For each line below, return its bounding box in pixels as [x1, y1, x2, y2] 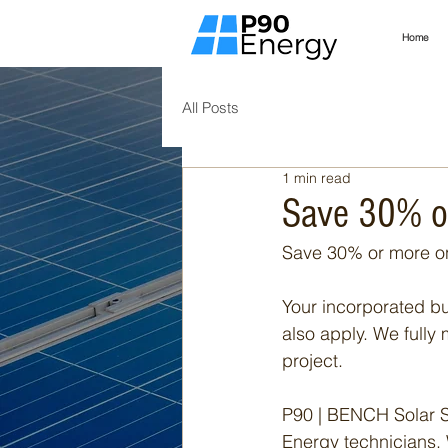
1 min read [282, 169, 351, 187]
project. [282, 349, 343, 372]
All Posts [182, 97, 239, 117]
